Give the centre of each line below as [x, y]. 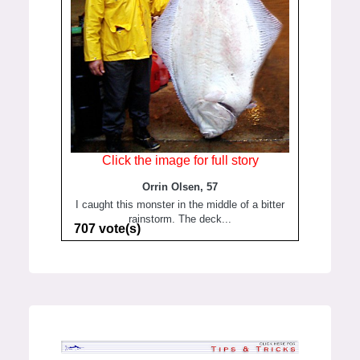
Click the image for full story [180, 161]
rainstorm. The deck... [180, 219]
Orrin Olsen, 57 [180, 186]
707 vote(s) [107, 228]
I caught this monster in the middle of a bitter [180, 204]
